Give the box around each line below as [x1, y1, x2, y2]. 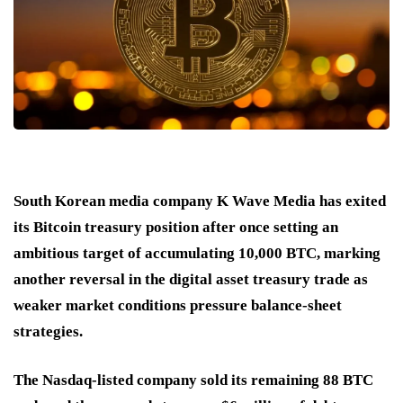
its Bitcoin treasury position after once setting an [13, 218, 338, 236]
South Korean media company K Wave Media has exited [13, 192, 386, 210]
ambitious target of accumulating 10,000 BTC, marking [13, 244, 381, 262]
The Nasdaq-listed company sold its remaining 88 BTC [13, 371, 373, 389]
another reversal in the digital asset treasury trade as [13, 270, 368, 288]
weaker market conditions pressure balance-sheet [13, 296, 342, 314]
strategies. [13, 322, 83, 340]
